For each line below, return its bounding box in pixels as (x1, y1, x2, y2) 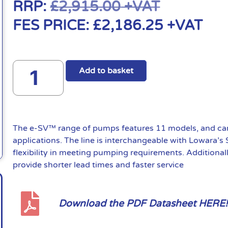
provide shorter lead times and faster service (13, 159, 184, 170)
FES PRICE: (13, 16, 93, 34)
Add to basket (79, 65, 134, 76)
